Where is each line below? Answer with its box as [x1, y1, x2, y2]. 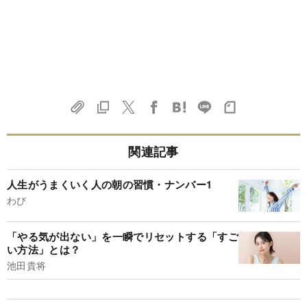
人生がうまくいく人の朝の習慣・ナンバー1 [7, 176, 212, 192]
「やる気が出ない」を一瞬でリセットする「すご [7, 228, 238, 244]
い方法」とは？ [7, 241, 81, 257]
